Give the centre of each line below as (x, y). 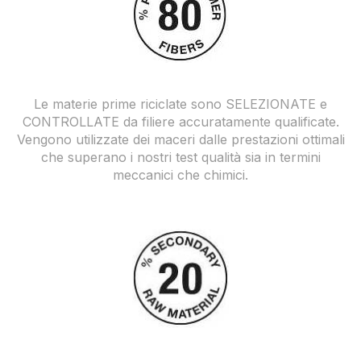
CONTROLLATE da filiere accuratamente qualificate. (180, 122)
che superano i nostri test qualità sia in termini (180, 157)
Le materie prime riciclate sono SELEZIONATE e (180, 104)
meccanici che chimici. (180, 175)
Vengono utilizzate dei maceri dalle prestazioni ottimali (180, 139)
